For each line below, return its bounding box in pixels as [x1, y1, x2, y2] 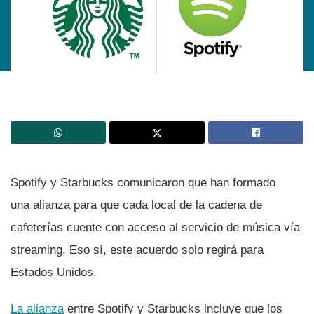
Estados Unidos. [11, 266, 97, 280]
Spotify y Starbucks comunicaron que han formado [11, 176, 275, 190]
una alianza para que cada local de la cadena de [11, 198, 262, 212]
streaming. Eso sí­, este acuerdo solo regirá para [11, 243, 264, 257]
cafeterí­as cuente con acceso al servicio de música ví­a [11, 221, 300, 235]
